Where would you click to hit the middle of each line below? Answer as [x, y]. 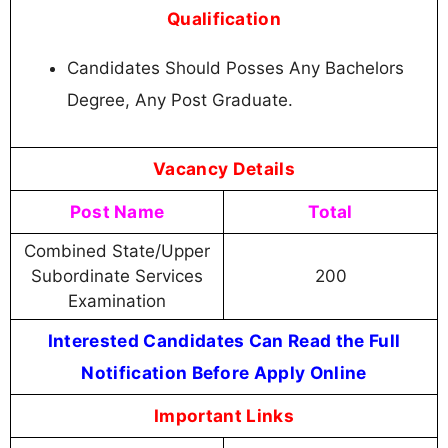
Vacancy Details [224, 168]
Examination [117, 300]
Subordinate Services [117, 275]
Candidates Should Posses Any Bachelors [235, 68]
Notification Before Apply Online [224, 372]
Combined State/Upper [117, 250]
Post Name [117, 211]
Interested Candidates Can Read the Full [224, 340]
